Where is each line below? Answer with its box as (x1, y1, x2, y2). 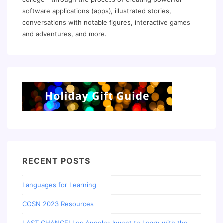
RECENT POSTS (22, 156, 90, 166)
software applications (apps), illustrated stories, (22, 7, 171, 15)
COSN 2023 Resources (22, 199, 94, 208)
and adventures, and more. (22, 30, 107, 38)
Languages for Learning (22, 180, 96, 189)
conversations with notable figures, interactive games (22, 18, 190, 26)
